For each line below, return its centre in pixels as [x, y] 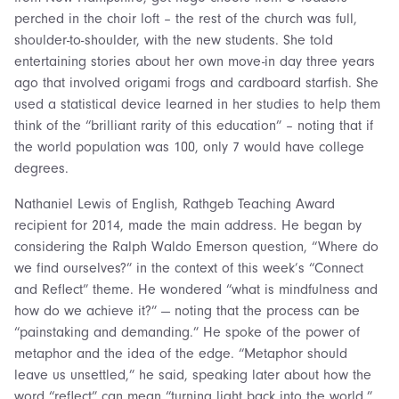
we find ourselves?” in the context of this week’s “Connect [189, 268]
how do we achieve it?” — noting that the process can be [187, 310]
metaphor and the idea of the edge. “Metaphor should [181, 353]
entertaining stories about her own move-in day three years [195, 61]
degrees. [41, 168]
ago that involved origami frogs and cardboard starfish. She [196, 82]
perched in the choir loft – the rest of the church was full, [186, 18]
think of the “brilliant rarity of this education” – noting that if [194, 125]
